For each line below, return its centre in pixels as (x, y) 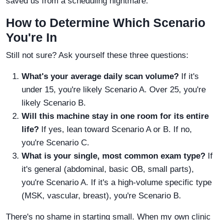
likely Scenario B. (54, 103)
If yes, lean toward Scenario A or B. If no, (115, 129)
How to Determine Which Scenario (106, 22)
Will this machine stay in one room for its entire (115, 116)
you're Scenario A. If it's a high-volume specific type (117, 182)
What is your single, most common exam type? (113, 156)
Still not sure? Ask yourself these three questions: (97, 55)
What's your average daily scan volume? (100, 76)
